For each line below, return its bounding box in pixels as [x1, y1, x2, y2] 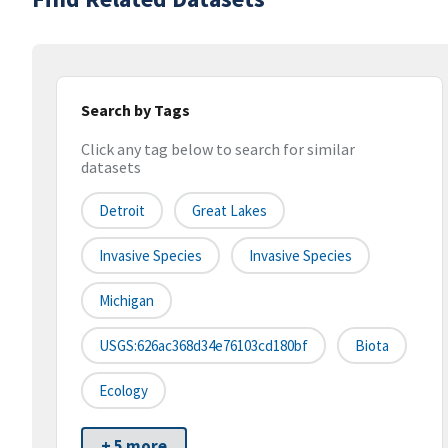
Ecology [99, 381, 148, 401]
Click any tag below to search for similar [81, 139, 355, 160]
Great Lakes [192, 201, 267, 221]
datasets [81, 157, 141, 178]
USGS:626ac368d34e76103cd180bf [99, 336, 308, 356]
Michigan [99, 291, 154, 311]
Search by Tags [81, 100, 190, 120]
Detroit [99, 201, 145, 221]
